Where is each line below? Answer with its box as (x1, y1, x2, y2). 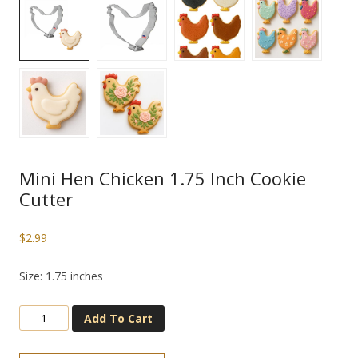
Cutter (19, 187, 73, 211)
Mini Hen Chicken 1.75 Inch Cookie (19, 166, 306, 190)
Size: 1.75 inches (19, 268, 103, 284)
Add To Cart (84, 310, 153, 326)
